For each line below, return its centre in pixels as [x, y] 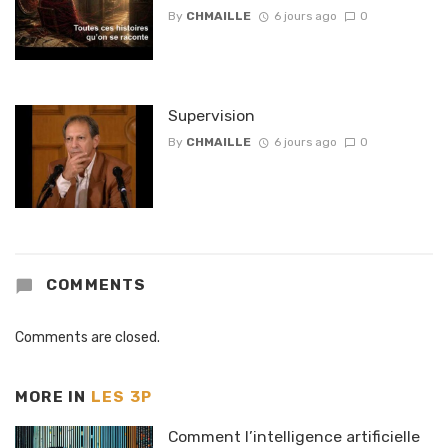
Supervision [211, 115]
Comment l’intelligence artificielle [293, 436]
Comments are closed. [87, 338]
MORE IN [53, 397]
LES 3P [121, 397]
